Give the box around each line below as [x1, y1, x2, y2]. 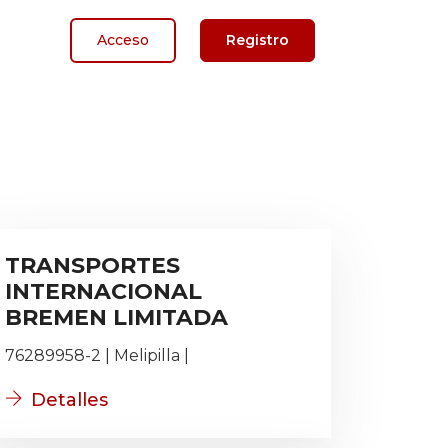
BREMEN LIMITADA [5, 304, 228, 331]
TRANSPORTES [5, 252, 180, 279]
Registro [226, 30, 289, 49]
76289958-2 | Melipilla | [5, 346, 189, 365]
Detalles [31, 389, 108, 411]
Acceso [97, 30, 149, 49]
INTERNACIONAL [5, 278, 202, 305]
